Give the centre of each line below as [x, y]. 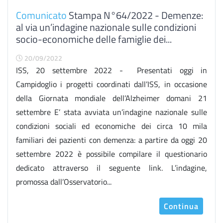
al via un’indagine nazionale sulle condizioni [106, 27]
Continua [181, 206]
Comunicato [41, 15]
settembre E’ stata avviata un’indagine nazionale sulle [111, 112]
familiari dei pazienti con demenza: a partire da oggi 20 [111, 140]
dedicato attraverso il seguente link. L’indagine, [111, 168]
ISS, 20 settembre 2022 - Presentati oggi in [111, 70]
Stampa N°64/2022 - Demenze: [135, 15]
